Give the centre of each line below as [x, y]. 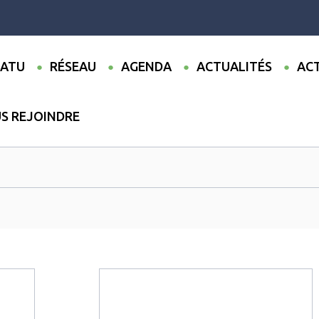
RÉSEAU [73, 66]
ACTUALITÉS [234, 66]
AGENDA [146, 66]
